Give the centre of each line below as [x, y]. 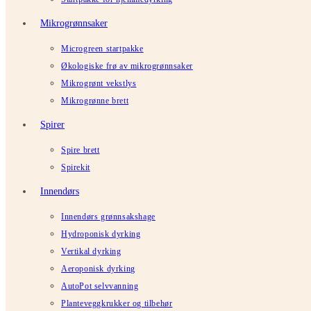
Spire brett [81, 150]
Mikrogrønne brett [95, 100]
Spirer [52, 124]
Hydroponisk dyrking [101, 234]
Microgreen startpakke [102, 48]
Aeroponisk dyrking [98, 268]
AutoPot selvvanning [100, 286]
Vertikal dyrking [91, 251]
